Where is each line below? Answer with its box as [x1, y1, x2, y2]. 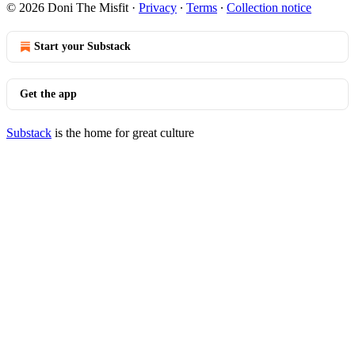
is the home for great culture [52, 126, 194, 139]
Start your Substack [34, 40, 131, 52]
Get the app [20, 88, 77, 100]
